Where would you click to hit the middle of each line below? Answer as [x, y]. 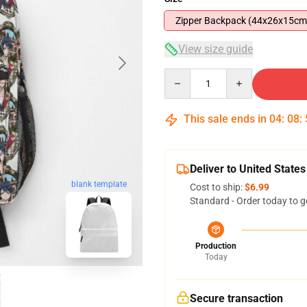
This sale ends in [225, 119]
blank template [99, 184]
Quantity [183, 75]
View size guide [216, 49]
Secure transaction [236, 298]
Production [216, 246]
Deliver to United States [248, 169]
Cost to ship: [217, 187]
